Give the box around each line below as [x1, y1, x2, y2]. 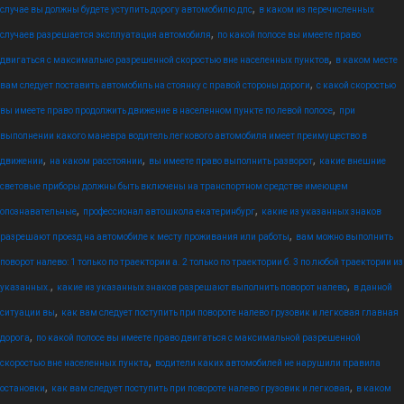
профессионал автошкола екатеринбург [83, 206, 255, 216]
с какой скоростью [317, 79, 396, 90]
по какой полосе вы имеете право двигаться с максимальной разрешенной [36, 332, 361, 343]
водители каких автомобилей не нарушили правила [155, 357, 381, 368]
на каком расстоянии [50, 155, 142, 166]
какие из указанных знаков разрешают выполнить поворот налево [57, 281, 347, 292]
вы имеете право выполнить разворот [149, 155, 313, 166]
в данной [353, 281, 392, 292]
